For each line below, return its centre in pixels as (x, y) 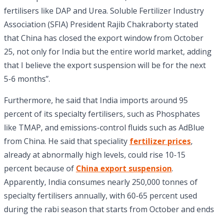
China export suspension (124, 169)
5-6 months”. (27, 79)
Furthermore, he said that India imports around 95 (96, 100)
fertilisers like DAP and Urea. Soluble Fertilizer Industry (104, 11)
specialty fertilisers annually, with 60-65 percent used (100, 196)
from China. (25, 141)
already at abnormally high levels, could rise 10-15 (95, 155)
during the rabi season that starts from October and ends (109, 209)
